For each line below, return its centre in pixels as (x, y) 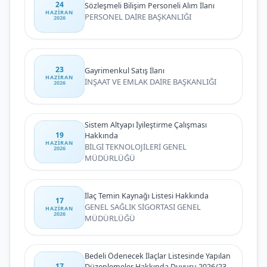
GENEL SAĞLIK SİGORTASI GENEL (143, 207)
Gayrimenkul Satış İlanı (125, 70)
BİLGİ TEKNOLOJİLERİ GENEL (136, 147)
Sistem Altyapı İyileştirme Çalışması (146, 125)
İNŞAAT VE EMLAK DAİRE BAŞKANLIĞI (150, 81)
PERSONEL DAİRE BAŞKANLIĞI (138, 16)
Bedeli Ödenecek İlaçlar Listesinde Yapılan (158, 256)
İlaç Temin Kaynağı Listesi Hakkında (147, 196)
